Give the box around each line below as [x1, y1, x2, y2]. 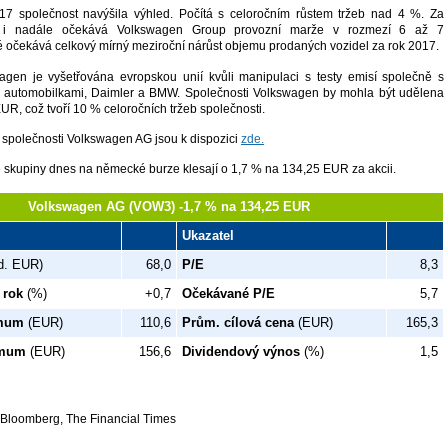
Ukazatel [182, 227, 234, 243]
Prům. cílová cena [182, 314, 294, 330]
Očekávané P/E [182, 285, 275, 301]
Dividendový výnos [182, 343, 300, 359]
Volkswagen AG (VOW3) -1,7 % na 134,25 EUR [28, 198, 310, 214]
